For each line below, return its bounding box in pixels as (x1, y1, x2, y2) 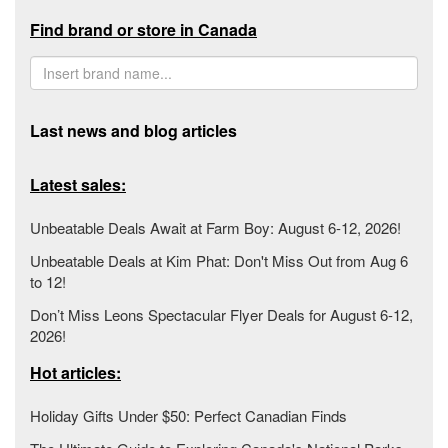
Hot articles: (30, 361, 121, 384)
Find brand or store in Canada (30, 18, 257, 41)
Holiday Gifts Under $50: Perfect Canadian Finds (30, 405, 347, 426)
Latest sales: (30, 173, 126, 196)
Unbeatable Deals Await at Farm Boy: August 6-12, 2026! (30, 217, 401, 238)
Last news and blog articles (30, 119, 237, 142)
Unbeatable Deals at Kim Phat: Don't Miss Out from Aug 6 (30, 250, 408, 271)
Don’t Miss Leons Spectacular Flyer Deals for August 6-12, (30, 304, 413, 325)
